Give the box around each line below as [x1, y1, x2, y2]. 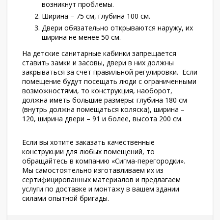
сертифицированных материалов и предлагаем [22, 175, 181, 184]
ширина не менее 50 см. [42, 32, 121, 42]
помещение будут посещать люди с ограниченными [22, 77, 196, 86]
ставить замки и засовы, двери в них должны [22, 58, 174, 67]
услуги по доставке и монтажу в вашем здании [22, 184, 179, 193]
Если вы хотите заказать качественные [22, 137, 155, 147]
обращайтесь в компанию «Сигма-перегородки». [22, 156, 185, 165]
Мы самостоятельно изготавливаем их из [22, 165, 164, 175]
